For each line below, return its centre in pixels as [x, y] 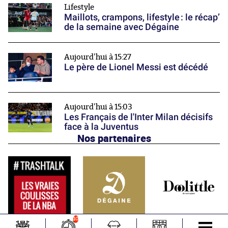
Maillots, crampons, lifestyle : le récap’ [142, 17]
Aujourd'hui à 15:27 [98, 58]
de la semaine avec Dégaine [122, 26]
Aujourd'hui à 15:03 [98, 107]
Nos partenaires [114, 138]
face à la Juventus [101, 127]
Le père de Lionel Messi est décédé [136, 67]
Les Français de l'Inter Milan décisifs [138, 117]
